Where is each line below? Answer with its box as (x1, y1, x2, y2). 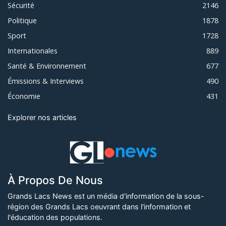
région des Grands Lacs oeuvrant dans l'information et (8, 202, 191, 211)
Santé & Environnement (8, 61, 86, 71)
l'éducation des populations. (8, 213, 102, 222)
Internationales (8, 46, 58, 56)
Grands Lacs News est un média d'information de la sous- (8, 192, 204, 201)
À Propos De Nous (8, 174, 103, 187)
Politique (8, 16, 37, 26)
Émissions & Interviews (8, 76, 84, 86)
